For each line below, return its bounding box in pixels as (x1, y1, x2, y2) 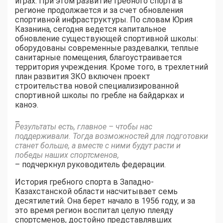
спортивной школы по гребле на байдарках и (15, 90, 184, 100)
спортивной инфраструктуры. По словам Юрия (15, 14, 193, 24)
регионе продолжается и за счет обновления (15, 5, 183, 15)
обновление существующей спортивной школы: (15, 33, 198, 43)
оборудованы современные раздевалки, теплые (15, 43, 199, 53)
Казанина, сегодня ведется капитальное (15, 24, 166, 34)
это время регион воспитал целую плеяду (15, 205, 173, 215)
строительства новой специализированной (15, 81, 179, 91)
